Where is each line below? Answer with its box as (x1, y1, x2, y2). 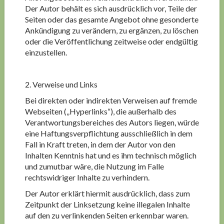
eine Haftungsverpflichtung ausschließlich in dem (24, 128, 192, 138)
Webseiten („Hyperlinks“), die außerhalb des (24, 106, 176, 116)
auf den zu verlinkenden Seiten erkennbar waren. (24, 210, 188, 220)
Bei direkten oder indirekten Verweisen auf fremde (24, 95, 197, 105)
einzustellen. (24, 47, 67, 57)
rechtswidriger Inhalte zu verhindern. (24, 172, 149, 182)
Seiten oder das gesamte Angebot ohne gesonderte (24, 14, 198, 24)
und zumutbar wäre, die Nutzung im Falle (24, 161, 164, 171)
